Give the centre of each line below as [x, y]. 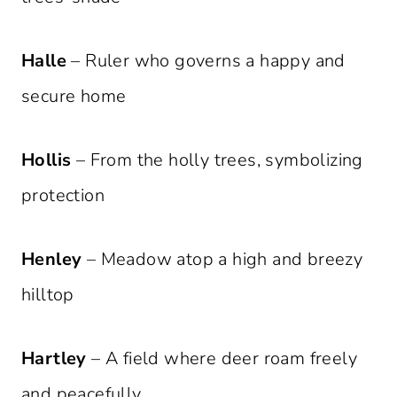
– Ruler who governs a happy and [206, 61]
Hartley [54, 359]
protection [63, 196]
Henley [52, 260]
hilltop [48, 295]
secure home [74, 97]
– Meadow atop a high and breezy [222, 260]
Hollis [47, 160]
